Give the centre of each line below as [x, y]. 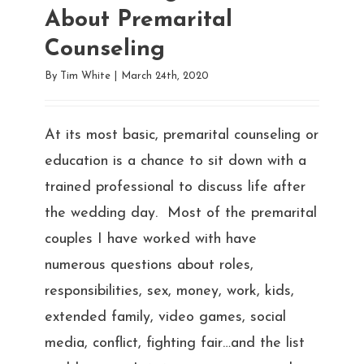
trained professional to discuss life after [175, 187]
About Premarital [138, 20]
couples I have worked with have [150, 239]
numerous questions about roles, [149, 265]
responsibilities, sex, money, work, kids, [169, 291]
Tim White [85, 76]
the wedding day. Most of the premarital [180, 213]
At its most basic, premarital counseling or [181, 135]
